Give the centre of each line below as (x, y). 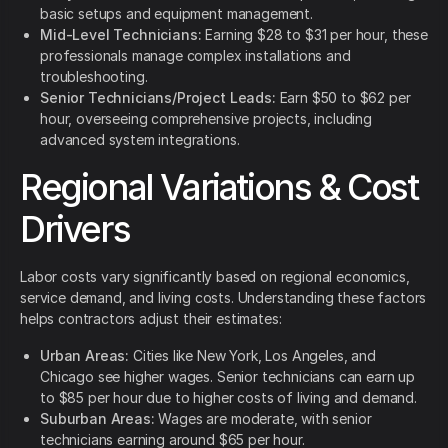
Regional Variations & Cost (219, 187)
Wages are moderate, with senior (263, 419)
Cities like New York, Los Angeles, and (252, 356)
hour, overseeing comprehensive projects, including (206, 119)
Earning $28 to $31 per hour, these (314, 35)
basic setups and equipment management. (176, 14)
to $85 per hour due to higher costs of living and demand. (228, 398)
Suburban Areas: (97, 419)
